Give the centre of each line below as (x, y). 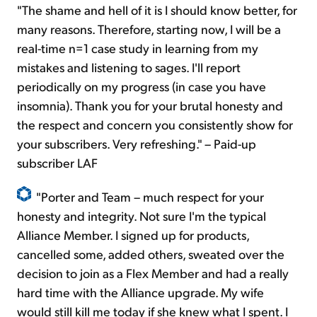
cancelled (44, 254)
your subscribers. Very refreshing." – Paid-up (137, 144)
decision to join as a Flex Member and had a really (153, 273)
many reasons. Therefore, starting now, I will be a (149, 29)
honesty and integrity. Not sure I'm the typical (142, 216)
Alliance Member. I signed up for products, (133, 235)
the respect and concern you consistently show (148, 125)
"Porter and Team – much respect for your (150, 197)
